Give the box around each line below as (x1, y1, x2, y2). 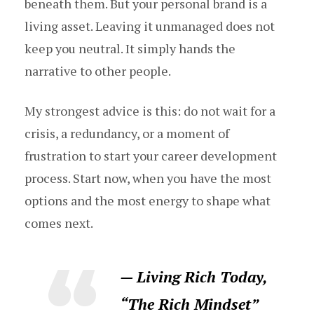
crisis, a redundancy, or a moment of (25, 125, 229, 142)
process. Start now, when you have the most (25, 170, 271, 187)
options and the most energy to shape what (25, 192, 271, 210)
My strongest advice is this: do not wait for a (25, 102, 275, 120)
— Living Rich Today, (120, 266, 267, 287)
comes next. (25, 214, 93, 232)
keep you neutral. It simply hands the (25, 40, 235, 57)
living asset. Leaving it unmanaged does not (25, 18, 275, 35)
